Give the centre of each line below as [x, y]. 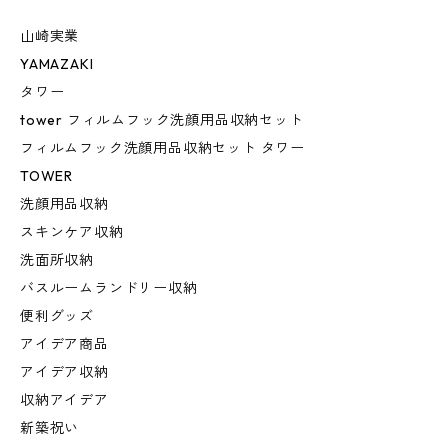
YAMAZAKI [57, 64]
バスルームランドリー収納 [109, 288]
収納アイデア [64, 400]
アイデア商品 [64, 344]
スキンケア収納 [72, 232]
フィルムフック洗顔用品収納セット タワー [163, 148]
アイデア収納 [64, 372]
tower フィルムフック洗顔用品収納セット [162, 120]
